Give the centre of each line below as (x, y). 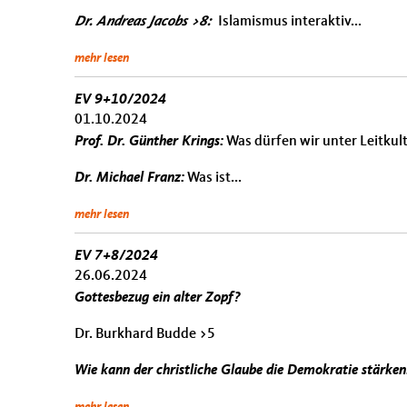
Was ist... (213, 178)
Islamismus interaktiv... (290, 22)
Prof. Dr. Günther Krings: (149, 142)
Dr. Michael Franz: (129, 178)
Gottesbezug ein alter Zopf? (158, 298)
